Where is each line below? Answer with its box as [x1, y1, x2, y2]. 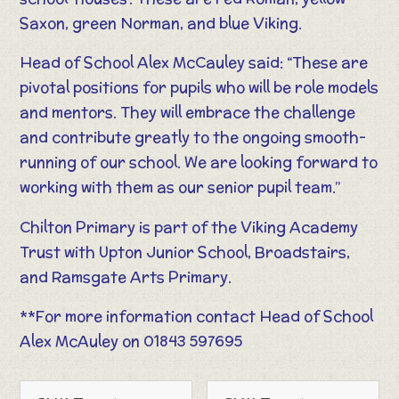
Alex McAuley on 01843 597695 [20, 330, 243, 352]
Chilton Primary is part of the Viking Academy [20, 216, 359, 238]
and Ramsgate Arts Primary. [20, 265, 232, 288]
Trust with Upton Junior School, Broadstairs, [20, 240, 351, 263]
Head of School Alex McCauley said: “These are [20, 52, 369, 74]
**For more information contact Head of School [20, 305, 374, 327]
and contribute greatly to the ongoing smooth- [20, 126, 367, 149]
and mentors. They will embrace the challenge [20, 102, 356, 124]
